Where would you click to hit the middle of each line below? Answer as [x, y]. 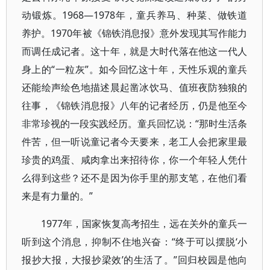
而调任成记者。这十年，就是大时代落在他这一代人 [135, 51]
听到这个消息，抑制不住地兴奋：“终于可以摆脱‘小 [135, 242]
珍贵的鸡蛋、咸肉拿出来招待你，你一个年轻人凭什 [135, 160]
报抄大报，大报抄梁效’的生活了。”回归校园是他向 [135, 260]
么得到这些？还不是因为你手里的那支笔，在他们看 [135, 178]
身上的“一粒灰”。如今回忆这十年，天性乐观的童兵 [135, 69]
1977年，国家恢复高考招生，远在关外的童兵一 [144, 224]
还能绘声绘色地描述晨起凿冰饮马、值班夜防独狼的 [135, 87]
